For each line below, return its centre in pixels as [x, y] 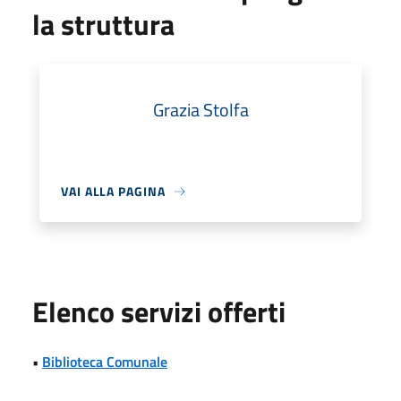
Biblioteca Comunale [105, 362]
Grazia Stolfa [200, 110]
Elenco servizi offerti [159, 311]
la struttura [103, 24]
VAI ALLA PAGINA [113, 191]
